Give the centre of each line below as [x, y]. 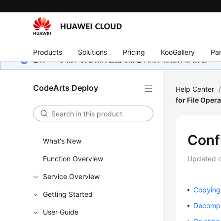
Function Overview [73, 159]
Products [48, 52]
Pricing [134, 52]
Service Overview [72, 176]
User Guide [61, 212]
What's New [62, 141]
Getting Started [68, 194]
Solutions [93, 52]
